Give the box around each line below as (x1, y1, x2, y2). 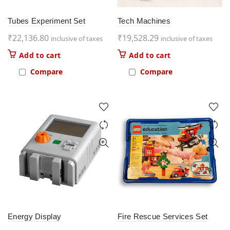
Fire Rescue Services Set (118, 212, 208, 221)
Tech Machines (118, 16, 170, 25)
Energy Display (8, 212, 62, 221)
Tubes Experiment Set (8, 16, 85, 25)
